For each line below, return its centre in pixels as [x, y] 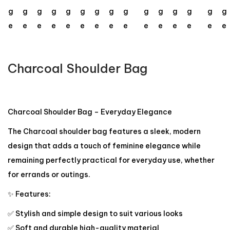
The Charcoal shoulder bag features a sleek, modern [104, 131]
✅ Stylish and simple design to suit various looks [95, 214]
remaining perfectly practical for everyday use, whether [111, 160]
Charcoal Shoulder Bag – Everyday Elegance [90, 112]
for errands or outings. [49, 175]
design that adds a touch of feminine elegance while [104, 146]
